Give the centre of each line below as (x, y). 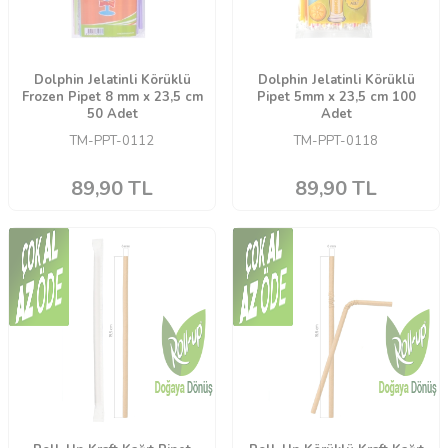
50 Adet (112, 114)
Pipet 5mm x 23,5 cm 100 (336, 97)
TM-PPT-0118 (336, 141)
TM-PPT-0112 (112, 141)
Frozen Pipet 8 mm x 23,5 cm (112, 97)
